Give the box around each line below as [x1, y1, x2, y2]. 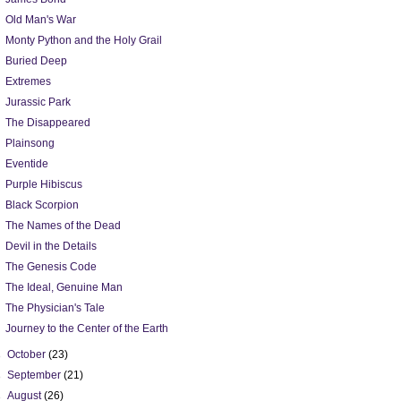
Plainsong [4, 137, 55, 149]
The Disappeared [4, 116, 90, 129]
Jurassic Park [4, 96, 71, 108]
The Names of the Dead [4, 219, 121, 232]
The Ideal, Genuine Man [4, 281, 123, 294]
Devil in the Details [4, 240, 97, 252]
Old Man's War [4, 13, 76, 26]
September [7, 369, 64, 381]
